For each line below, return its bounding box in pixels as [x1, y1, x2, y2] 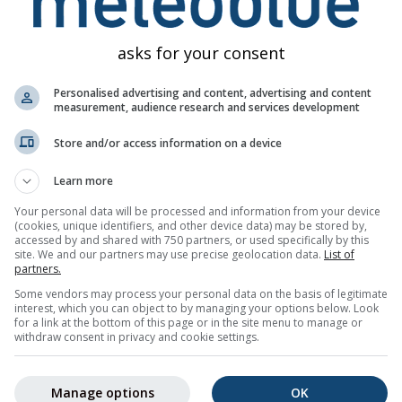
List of [324, 246, 354, 262]
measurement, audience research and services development [54, 99, 360, 115]
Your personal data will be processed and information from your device [14, 203, 380, 219]
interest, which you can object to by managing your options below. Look [14, 300, 379, 316]
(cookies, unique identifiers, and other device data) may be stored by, [14, 217, 367, 233]
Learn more [54, 172, 113, 188]
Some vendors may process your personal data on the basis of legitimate [14, 285, 388, 301]
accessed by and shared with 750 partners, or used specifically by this [14, 232, 369, 248]
